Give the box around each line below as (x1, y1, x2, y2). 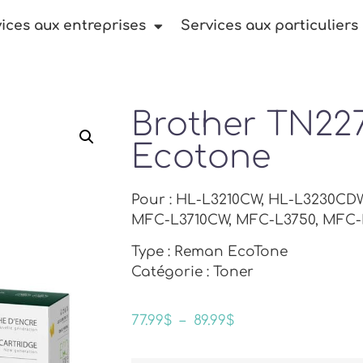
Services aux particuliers (181, 18, 358, 33)
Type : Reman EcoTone (131, 244, 288, 260)
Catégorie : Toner (131, 264, 254, 280)
